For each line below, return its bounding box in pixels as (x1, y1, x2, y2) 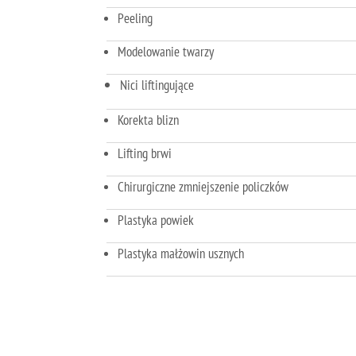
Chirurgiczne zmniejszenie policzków (118, 177, 289, 195)
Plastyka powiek (118, 211, 195, 229)
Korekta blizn (118, 110, 180, 129)
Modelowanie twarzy (118, 42, 215, 60)
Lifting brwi (118, 144, 172, 162)
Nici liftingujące (120, 75, 195, 94)
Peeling (118, 9, 153, 27)
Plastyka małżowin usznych (118, 244, 245, 262)
